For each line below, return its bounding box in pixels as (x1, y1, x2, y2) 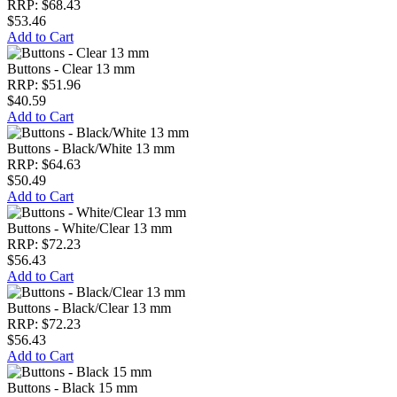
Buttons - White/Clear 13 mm (7, 221, 172, 236)
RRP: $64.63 (7, 157, 81, 172)
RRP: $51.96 (7, 77, 81, 92)
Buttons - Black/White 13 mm (7, 141, 175, 156)
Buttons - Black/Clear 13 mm (7, 300, 171, 315)
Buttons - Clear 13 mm (7, 61, 135, 76)
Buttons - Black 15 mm (7, 380, 137, 395)
